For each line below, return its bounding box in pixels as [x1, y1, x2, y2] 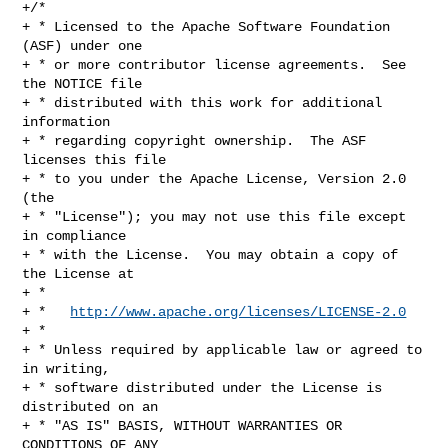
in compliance [22, 227, 127, 244]
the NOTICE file [22, 75, 143, 92]
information [22, 113, 111, 130]
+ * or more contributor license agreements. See [22, 56, 407, 73]
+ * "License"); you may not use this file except [22, 208, 407, 225]
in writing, [22, 360, 111, 377]
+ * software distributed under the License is [22, 379, 383, 396]
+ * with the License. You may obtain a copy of [22, 246, 399, 263]
